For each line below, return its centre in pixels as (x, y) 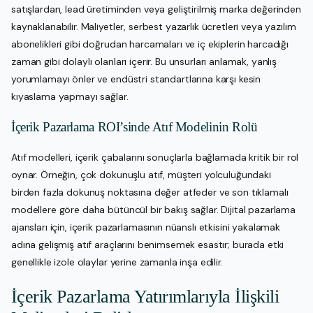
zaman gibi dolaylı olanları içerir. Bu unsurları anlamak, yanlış (144, 61)
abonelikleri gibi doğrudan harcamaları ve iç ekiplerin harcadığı (150, 44)
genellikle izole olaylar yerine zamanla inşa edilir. (117, 262)
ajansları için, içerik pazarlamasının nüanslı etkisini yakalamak (146, 227)
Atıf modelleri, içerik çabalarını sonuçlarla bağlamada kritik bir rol (155, 157)
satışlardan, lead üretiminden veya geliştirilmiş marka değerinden (156, 9)
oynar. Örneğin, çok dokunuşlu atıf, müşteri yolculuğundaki (141, 174)
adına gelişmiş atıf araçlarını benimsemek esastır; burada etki (148, 244)
